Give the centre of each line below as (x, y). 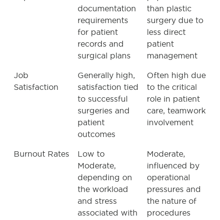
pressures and (174, 189)
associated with (108, 213)
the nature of (172, 201)
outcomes (96, 134)
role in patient (173, 99)
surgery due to (175, 20)
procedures (169, 213)
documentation (107, 8)
